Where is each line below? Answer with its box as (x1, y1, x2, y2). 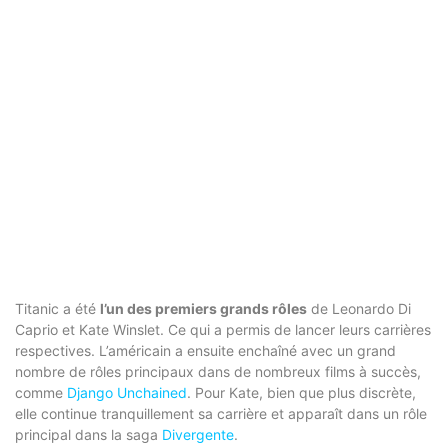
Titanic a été (15, 299, 100, 317)
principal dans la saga (15, 425, 162, 443)
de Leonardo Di (307, 299, 411, 317)
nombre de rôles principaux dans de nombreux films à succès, (15, 362, 421, 380)
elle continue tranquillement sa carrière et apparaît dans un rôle (15, 404, 427, 422)
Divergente (162, 425, 234, 443)
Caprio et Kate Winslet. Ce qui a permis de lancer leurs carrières (15, 320, 431, 338)
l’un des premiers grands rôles (100, 299, 307, 317)
